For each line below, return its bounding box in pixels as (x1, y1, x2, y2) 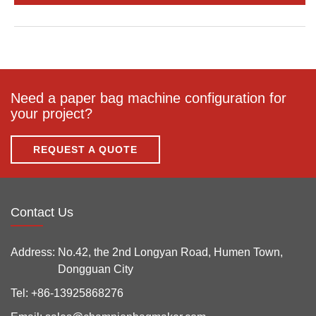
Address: (11, 245, 55, 258)
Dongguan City (58, 262, 133, 275)
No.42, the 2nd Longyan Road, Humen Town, (58, 245, 283, 258)
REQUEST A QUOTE (33, 143, 138, 155)
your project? (11, 105, 92, 121)
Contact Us (11, 205, 73, 219)
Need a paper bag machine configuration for (11, 90, 286, 106)
